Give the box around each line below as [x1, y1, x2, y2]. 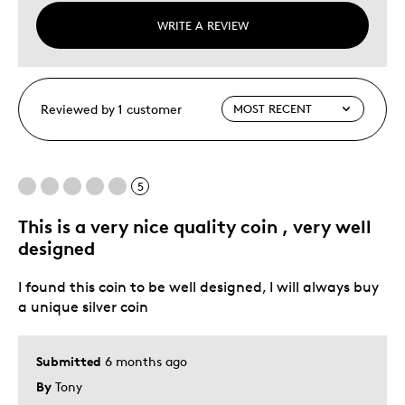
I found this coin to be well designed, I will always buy [18, 278, 379, 296]
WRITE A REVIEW [156, 17, 249, 33]
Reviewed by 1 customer [41, 100, 182, 117]
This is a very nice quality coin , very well [18, 214, 372, 238]
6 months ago [105, 353, 187, 369]
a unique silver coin [18, 297, 148, 316]
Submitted [36, 353, 105, 369]
